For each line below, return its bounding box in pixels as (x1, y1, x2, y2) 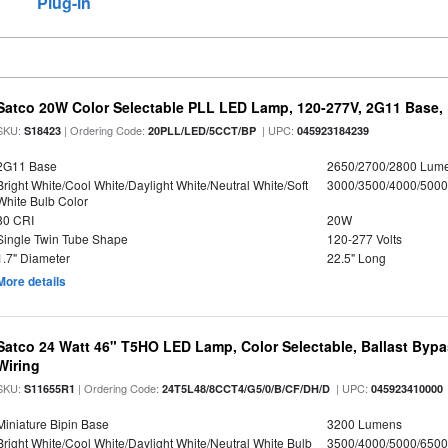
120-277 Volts (326, 230, 402, 247)
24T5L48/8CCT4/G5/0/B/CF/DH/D (162, 381, 331, 396)
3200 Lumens (326, 415, 402, 432)
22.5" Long (326, 249, 386, 266)
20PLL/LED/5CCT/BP (148, 123, 257, 138)
